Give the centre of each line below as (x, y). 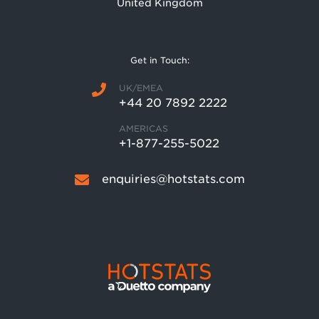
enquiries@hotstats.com (173, 179)
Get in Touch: (159, 60)
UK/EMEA (141, 88)
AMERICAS (143, 129)
